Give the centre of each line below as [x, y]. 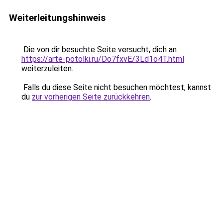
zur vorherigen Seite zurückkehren [91, 97]
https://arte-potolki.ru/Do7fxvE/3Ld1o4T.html [103, 59]
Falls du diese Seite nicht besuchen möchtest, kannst [116, 87]
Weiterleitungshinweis [57, 18]
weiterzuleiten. [47, 68]
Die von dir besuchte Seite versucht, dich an [99, 50]
